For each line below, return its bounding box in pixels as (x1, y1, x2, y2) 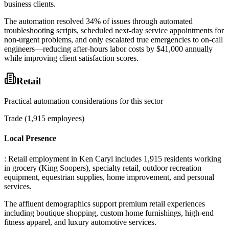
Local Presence (4, 134, 56, 143)
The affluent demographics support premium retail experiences (4, 199, 205, 208)
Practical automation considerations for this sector (4, 97, 163, 106)
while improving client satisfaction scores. (4, 53, 139, 62)
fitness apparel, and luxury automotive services (4, 217, 154, 226)
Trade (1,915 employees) (4, 114, 84, 123)
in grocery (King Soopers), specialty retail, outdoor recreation (4, 163, 201, 172)
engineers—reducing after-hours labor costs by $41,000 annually (4, 44, 213, 53)
